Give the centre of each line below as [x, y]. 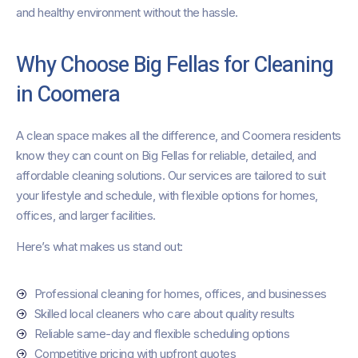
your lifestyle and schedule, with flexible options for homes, [167, 195]
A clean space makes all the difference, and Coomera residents [179, 135]
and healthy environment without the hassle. [127, 13]
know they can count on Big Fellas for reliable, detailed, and [166, 155]
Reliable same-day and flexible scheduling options [161, 334]
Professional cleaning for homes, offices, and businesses [180, 294]
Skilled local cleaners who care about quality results [164, 314]
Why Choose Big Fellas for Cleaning [175, 65]
